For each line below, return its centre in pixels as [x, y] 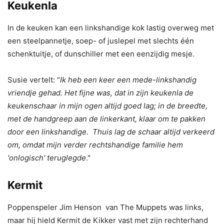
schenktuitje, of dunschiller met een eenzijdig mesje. [101, 53]
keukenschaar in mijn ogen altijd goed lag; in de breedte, [107, 105]
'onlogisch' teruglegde [47, 157]
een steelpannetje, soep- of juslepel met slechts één [101, 40]
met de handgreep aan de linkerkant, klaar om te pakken [106, 118]
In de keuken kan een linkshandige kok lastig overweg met [111, 27]
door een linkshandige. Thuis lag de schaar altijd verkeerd [111, 131]
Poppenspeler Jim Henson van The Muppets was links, [105, 207]
